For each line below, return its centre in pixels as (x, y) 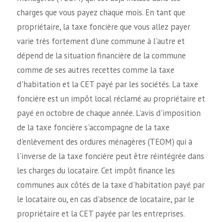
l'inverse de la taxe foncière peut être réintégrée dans (110, 156)
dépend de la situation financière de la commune (101, 55)
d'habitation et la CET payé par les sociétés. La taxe (107, 84)
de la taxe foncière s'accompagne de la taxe (93, 127)
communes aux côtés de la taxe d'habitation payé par (111, 185)
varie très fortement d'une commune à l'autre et (101, 41)
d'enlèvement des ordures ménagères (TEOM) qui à (104, 141)
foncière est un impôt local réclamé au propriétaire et (111, 98)
